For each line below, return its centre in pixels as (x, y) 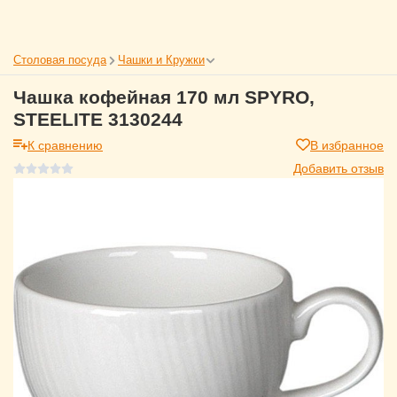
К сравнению (65, 144)
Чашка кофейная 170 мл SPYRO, (164, 97)
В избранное (347, 144)
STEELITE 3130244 (98, 119)
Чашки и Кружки (161, 59)
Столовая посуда (60, 59)
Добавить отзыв (339, 167)
